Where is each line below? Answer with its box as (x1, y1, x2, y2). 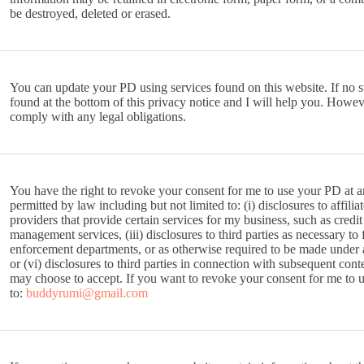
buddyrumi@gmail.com (25, 286, 148, 301)
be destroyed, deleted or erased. (9, 6, 171, 21)
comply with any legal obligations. (9, 110, 186, 124)
